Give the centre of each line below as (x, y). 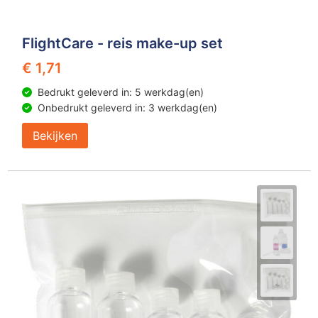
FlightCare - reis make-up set (122, 43)
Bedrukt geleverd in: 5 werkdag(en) (120, 92)
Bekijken (55, 136)
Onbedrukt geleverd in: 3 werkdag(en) (127, 108)
